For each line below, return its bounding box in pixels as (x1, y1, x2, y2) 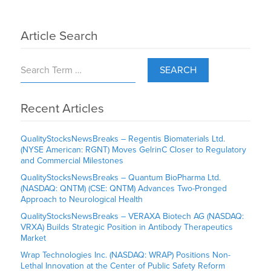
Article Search (21, 28, 99, 44)
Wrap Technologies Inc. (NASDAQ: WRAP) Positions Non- (21, 250, 231, 261)
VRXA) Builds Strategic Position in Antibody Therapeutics (21, 222, 233, 233)
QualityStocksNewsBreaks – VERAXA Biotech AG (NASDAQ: (21, 211, 244, 222)
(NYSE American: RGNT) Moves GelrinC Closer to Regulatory (21, 145, 247, 155)
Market (21, 233, 47, 244)
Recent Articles (21, 101, 105, 117)
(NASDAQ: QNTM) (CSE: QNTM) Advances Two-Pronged (21, 183, 227, 194)
